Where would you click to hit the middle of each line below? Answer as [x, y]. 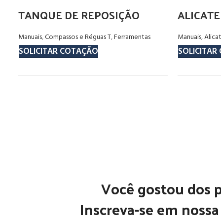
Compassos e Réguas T [78, 37]
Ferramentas [132, 37]
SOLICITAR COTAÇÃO [58, 51]
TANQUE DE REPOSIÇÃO [79, 15]
